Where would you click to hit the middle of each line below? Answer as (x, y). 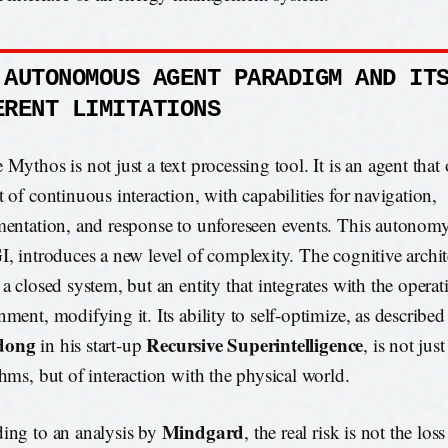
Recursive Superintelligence (255, 345)
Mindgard (203, 431)
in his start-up (91, 345)
